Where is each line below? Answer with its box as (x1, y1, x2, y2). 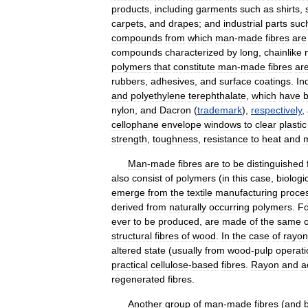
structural (111, 230, 152, 241)
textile (187, 187, 212, 198)
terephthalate (188, 90, 246, 101)
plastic (279, 119, 307, 130)
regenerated (111, 274, 165, 285)
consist (132, 173, 162, 184)
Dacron (159, 104, 191, 115)
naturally (169, 201, 206, 212)
